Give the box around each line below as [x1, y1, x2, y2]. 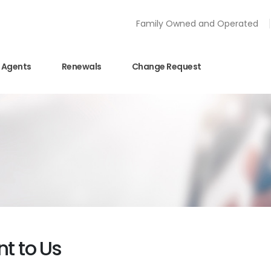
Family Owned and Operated [136, 18, 258, 30]
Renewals [61, 60, 102, 73]
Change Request [131, 60, 201, 73]
